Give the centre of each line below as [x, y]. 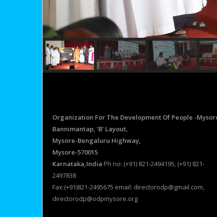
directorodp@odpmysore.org [95, 199]
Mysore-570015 [75, 152]
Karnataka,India [77, 164]
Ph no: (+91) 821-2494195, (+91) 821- [153, 164]
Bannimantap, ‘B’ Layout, [90, 129]
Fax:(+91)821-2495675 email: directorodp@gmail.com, [128, 187]
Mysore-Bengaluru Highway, [97, 141]
